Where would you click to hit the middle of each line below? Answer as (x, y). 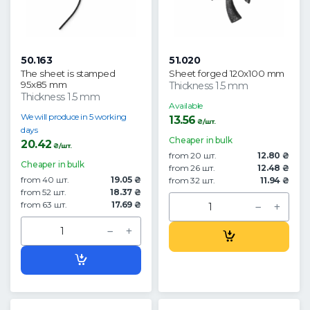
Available (186, 106)
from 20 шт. (193, 156)
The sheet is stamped (68, 74)
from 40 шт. (45, 180)
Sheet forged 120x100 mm (227, 74)
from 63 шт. (44, 205)
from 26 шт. (192, 168)
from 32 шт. (192, 181)
